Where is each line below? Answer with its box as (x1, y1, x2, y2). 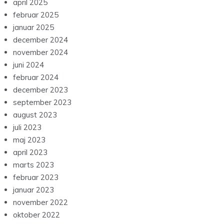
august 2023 (13, 110, 57, 120)
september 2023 (13, 97, 71, 107)
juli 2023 (13, 122, 41, 132)
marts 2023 (13, 160, 54, 170)
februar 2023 (13, 172, 58, 182)
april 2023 (13, 147, 47, 157)
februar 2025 (13, 10, 58, 20)
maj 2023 (13, 135, 45, 145)
